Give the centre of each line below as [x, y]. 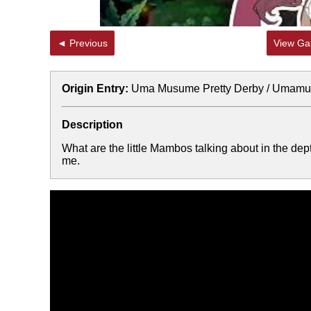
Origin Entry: [95, 89]
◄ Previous [89, 43]
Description [92, 125]
